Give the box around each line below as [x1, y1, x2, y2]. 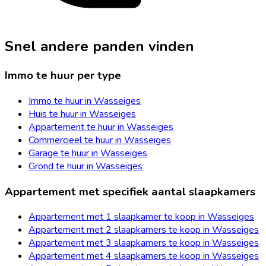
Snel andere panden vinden [5, 37, 194, 56]
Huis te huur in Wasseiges [28, 107, 136, 121]
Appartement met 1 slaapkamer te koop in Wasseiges [28, 210, 254, 224]
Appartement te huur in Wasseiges [28, 120, 173, 134]
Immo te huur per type [5, 68, 121, 84]
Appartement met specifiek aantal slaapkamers [5, 183, 255, 199]
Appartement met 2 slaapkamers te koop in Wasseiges [28, 223, 259, 237]
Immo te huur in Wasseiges [28, 94, 141, 107]
